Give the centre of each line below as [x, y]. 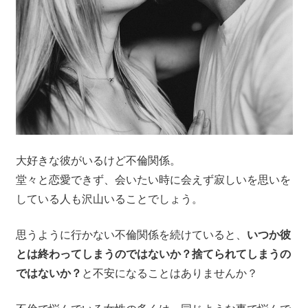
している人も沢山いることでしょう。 [109, 199]
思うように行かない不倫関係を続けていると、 [131, 235]
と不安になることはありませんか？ [169, 274]
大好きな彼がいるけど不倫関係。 [98, 161]
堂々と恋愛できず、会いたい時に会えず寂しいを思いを [153, 180]
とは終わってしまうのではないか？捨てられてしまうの [153, 254]
